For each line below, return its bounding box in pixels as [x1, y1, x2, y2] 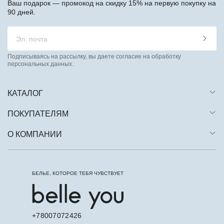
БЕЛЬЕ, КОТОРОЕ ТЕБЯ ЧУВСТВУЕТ [32, 170, 123, 176]
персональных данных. [7, 60, 73, 68]
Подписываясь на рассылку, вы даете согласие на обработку [7, 53, 181, 60]
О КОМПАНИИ [7, 130, 62, 139]
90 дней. [7, 8, 35, 16]
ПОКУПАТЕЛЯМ [7, 109, 68, 118]
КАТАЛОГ [7, 89, 43, 98]
